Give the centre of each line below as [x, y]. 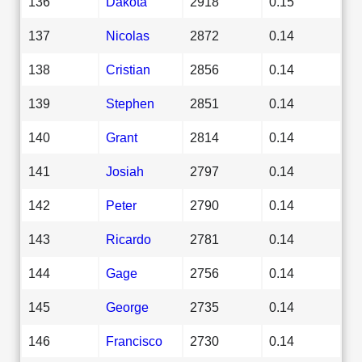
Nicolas [128, 35]
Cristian [128, 69]
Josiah [125, 171]
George [127, 307]
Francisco [134, 341]
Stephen [130, 103]
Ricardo [128, 239]
